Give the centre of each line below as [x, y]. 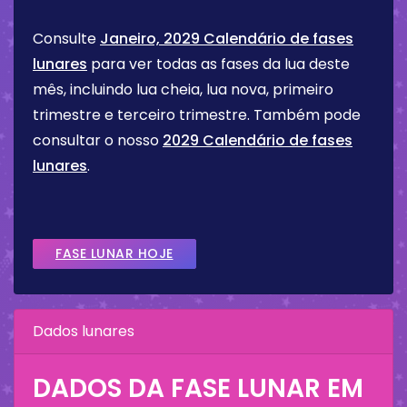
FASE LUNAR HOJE [114, 254]
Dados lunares [84, 332]
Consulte [66, 39]
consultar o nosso [98, 141]
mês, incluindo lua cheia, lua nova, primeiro [183, 90]
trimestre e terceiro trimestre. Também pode [197, 115]
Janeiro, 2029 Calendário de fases [227, 39]
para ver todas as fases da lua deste [218, 65]
